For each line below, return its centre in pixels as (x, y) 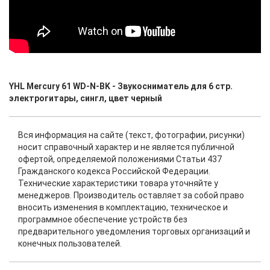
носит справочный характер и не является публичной (126, 147)
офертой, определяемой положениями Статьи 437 (120, 159)
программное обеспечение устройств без (103, 219)
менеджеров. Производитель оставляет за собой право (131, 195)
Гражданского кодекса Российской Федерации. (114, 171)
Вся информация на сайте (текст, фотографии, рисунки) (131, 135)
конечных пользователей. (70, 243)
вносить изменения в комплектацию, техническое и (123, 207)
